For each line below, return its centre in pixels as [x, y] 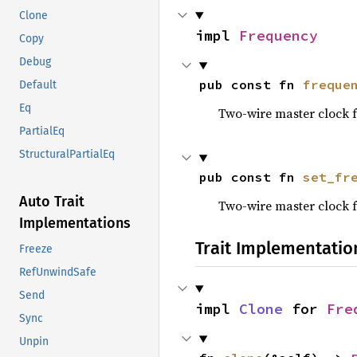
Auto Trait [52, 202]
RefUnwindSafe [58, 273]
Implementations [75, 224]
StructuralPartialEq [67, 155]
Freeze [36, 249]
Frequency [279, 35]
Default [38, 85]
